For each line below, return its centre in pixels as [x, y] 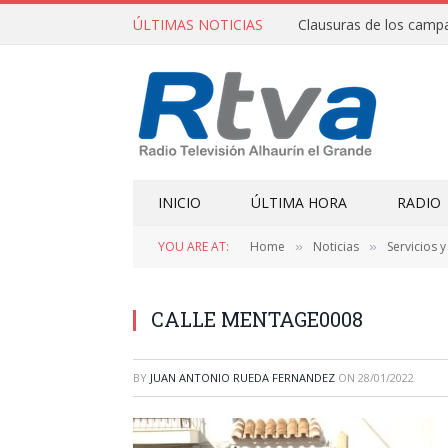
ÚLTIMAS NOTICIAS [198, 24]
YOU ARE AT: [193, 246]
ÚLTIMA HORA [299, 202]
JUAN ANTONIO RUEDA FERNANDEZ [242, 377]
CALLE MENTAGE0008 [257, 319]
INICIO [179, 202]
